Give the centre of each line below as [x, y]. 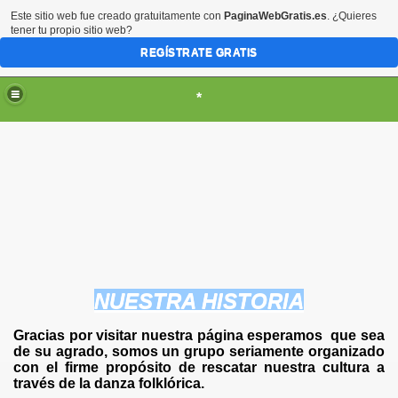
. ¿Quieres [352, 16]
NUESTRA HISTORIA [199, 301]
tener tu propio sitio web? [72, 30]
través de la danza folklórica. [111, 383]
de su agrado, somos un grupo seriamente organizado [199, 351]
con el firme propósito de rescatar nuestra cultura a [199, 367]
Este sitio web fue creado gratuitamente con [117, 16]
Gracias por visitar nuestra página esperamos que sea [199, 335]
